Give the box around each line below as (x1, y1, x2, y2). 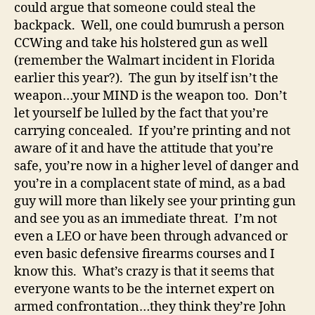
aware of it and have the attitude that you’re (14, 141, 274, 157)
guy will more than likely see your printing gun (14, 193, 296, 210)
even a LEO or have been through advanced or (14, 229, 288, 245)
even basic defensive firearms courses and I (14, 246, 275, 262)
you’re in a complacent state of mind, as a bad (14, 176, 285, 192)
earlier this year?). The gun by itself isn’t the (14, 70, 278, 86)
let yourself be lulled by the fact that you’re (14, 105, 269, 122)
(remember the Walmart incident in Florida (14, 53, 275, 69)
